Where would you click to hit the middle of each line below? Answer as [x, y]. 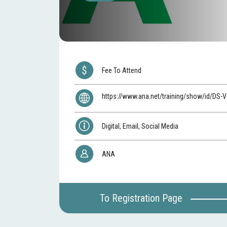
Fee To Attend [123, 70]
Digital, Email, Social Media [140, 126]
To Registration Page [141, 198]
